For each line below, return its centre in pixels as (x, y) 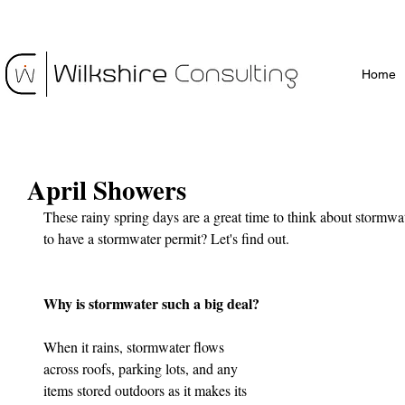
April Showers (107, 190)
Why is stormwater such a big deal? (151, 303)
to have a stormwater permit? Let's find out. (166, 238)
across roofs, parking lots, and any (142, 368)
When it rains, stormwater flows (136, 347)
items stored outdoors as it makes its (147, 390)
